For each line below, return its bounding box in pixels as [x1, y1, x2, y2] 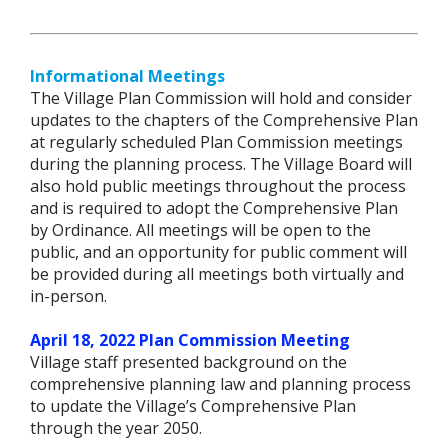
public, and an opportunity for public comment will [30, 240, 407, 263]
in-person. [30, 284, 115, 307]
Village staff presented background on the [30, 350, 347, 373]
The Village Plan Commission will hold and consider [30, 86, 412, 109]
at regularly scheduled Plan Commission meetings [30, 130, 403, 153]
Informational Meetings [30, 64, 225, 87]
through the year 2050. [30, 416, 210, 439]
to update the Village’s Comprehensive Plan [30, 394, 356, 417]
